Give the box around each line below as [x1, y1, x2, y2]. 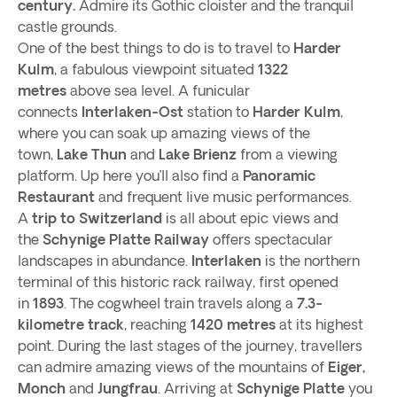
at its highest [276, 316, 363, 332]
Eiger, [324, 359, 366, 375]
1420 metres [191, 316, 276, 332]
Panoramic [243, 167, 315, 183]
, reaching [124, 316, 191, 332]
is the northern [261, 253, 360, 269]
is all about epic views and [162, 210, 339, 226]
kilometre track [18, 316, 124, 332]
